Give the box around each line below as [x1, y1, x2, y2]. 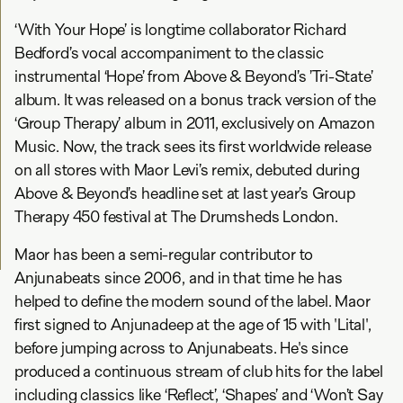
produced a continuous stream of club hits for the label [14, 362, 384, 381]
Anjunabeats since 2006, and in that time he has [14, 268, 343, 288]
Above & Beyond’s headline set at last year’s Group [14, 184, 356, 203]
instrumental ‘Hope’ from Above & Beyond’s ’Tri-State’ [14, 67, 373, 86]
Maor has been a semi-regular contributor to [14, 245, 314, 264]
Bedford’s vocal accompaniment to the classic [14, 43, 325, 63]
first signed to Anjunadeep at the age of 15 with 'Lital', [14, 315, 372, 335]
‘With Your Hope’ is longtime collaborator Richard [14, 20, 347, 40]
